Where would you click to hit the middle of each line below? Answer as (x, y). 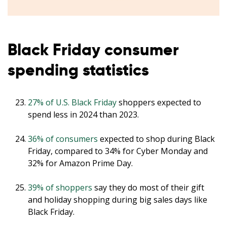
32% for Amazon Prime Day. (80, 163)
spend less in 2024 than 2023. (83, 115)
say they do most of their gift (148, 188)
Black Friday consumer (93, 50)
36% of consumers (63, 139)
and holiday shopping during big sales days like (118, 200)
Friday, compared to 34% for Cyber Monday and (118, 151)
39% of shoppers (60, 188)
